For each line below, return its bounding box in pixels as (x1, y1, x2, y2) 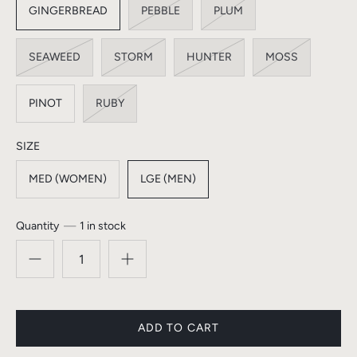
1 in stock (80, 219, 127, 233)
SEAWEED (29, 50, 80, 65)
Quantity (16, 219, 59, 233)
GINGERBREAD (29, 4, 108, 18)
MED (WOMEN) (29, 172, 107, 186)
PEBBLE (141, 4, 180, 18)
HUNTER (186, 50, 232, 65)
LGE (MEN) (140, 172, 196, 186)
